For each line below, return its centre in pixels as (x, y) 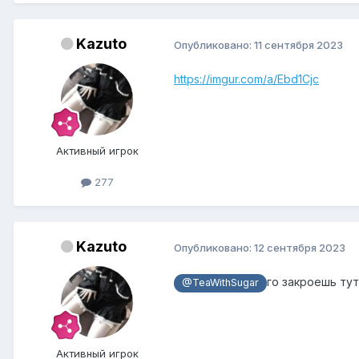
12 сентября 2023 (300, 247)
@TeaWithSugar (221, 283)
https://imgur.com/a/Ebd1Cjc (246, 79)
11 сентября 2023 (298, 44)
